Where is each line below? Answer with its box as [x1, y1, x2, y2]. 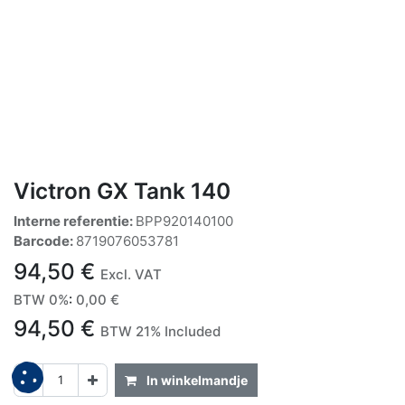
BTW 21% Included [100, 322, 221, 340]
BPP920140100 [136, 212, 233, 230]
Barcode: [14, 231, 76, 250]
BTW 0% [14, 290, 69, 308]
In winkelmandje [144, 372, 248, 388]
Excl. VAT [100, 265, 162, 283]
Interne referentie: [14, 212, 136, 230]
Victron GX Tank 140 [14, 176, 231, 204]
